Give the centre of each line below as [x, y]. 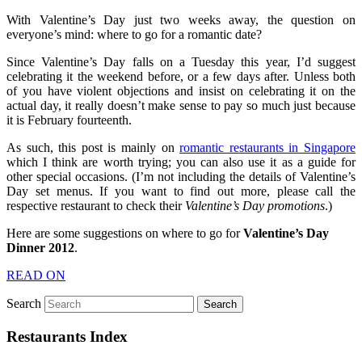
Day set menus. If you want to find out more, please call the [181, 191]
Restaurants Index [67, 336]
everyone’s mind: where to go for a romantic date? [134, 34]
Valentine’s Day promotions [255, 205]
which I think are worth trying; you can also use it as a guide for [181, 162]
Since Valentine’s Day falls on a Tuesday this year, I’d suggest [181, 61]
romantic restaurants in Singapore [268, 147]
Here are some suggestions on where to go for [125, 233]
